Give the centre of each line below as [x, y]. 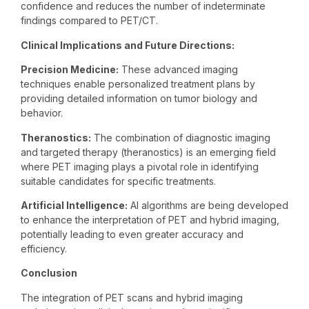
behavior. [42, 113]
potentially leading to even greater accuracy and [132, 234]
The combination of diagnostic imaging [181, 137]
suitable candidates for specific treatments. [118, 181]
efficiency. [44, 248]
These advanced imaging [178, 70]
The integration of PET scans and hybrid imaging [132, 297]
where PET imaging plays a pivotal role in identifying [140, 166]
